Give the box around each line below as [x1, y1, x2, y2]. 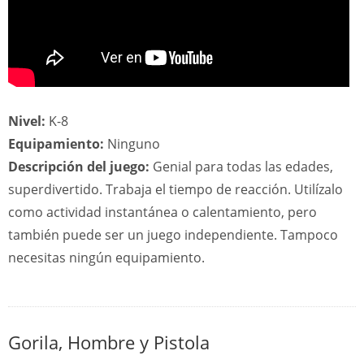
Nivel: [8, 112, 45, 130]
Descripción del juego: [8, 158, 149, 175]
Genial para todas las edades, [149, 158, 333, 175]
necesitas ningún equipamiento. [8, 249, 205, 266]
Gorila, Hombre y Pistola [8, 330, 210, 354]
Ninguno [104, 135, 160, 153]
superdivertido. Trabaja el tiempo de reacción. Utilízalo [8, 180, 343, 198]
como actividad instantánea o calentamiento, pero [8, 203, 317, 221]
